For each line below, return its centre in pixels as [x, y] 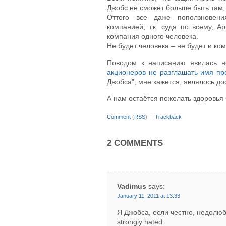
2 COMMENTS [135, 143]
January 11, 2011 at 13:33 [149, 195]
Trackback [168, 117]
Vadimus [132, 186]
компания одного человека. [153, 36]
